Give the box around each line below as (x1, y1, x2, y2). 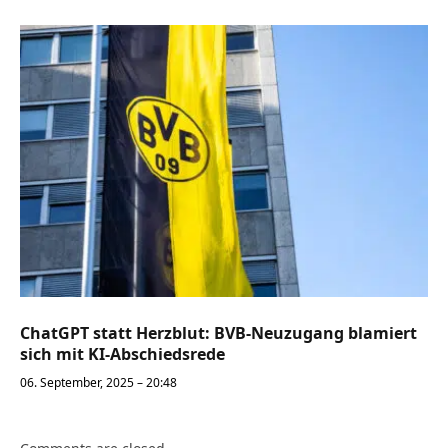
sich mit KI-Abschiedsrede (20, 343, 225, 366)
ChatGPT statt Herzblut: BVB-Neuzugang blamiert (20, 322, 417, 345)
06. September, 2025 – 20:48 (20, 374, 177, 392)
